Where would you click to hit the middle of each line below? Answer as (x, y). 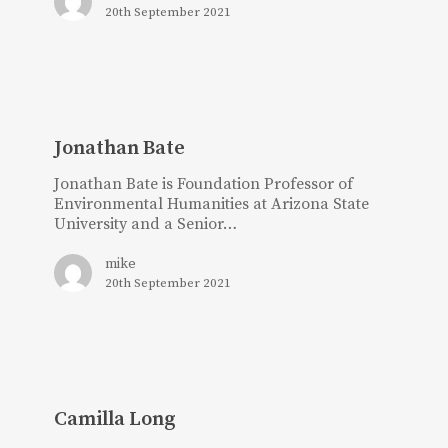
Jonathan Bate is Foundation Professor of (204, 184)
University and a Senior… (146, 224)
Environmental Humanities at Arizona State (212, 204)
